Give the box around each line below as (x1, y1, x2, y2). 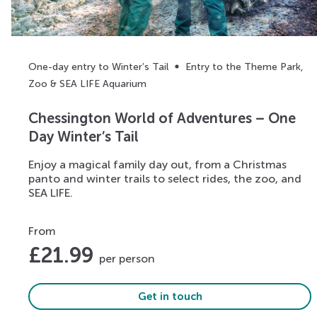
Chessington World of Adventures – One (28, 110, 296, 127)
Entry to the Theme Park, (185, 60, 303, 73)
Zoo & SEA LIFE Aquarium (28, 77, 146, 90)
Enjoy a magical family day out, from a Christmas (28, 157, 287, 171)
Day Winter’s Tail (28, 128, 139, 146)
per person (99, 251, 155, 265)
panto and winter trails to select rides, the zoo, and (28, 171, 301, 185)
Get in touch (137, 289, 202, 303)
